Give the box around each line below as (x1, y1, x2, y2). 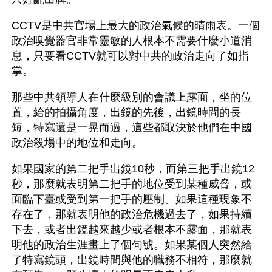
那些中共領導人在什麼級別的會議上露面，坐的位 (12, 91, 252, 103)
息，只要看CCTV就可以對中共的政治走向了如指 (12, 50, 249, 62)
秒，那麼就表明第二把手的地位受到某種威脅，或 (12, 178, 252, 190)
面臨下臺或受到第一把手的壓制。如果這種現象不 (12, 193, 252, 205)
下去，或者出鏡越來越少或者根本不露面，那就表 (12, 223, 252, 236)
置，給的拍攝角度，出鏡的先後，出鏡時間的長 (12, 106, 241, 118)
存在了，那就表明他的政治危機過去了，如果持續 (12, 208, 252, 220)
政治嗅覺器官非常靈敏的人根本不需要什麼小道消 (12, 35, 252, 47)
